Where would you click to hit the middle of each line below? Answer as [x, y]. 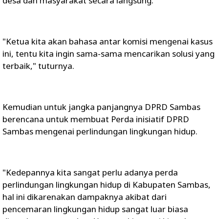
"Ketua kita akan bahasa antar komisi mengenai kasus [108, 41]
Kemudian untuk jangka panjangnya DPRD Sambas [101, 107]
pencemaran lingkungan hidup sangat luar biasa [95, 209]
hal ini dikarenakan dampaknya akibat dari [85, 197]
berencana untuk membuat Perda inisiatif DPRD [96, 119]
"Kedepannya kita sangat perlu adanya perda [90, 172]
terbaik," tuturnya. [38, 66]
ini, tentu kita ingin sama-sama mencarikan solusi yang [109, 54]
